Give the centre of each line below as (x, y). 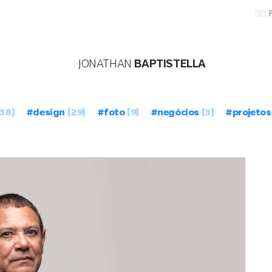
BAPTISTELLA (168, 64)
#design (45, 113)
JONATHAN (105, 64)
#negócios (175, 113)
